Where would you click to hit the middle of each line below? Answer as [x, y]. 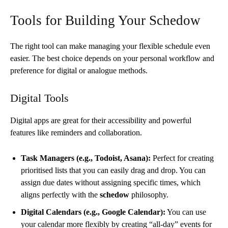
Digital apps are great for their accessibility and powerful [101, 120]
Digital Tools [39, 98]
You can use [186, 212]
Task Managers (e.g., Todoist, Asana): [86, 158]
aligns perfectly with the [60, 194]
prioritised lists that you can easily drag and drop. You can [113, 170]
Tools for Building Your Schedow [105, 20]
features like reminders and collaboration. [76, 132]
